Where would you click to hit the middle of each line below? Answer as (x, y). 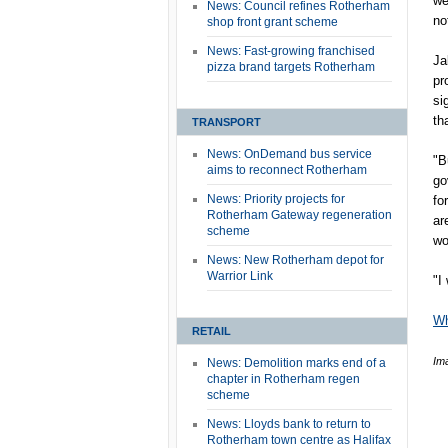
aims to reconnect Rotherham (287, 170)
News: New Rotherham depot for (295, 260)
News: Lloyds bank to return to (289, 424)
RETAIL (211, 331)
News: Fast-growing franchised (291, 51)
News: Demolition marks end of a (296, 363)
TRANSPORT (226, 122)
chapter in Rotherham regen (283, 379)
